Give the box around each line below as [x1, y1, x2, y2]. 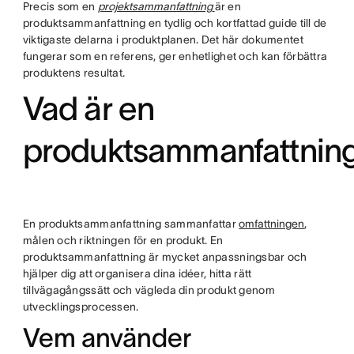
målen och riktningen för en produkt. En [22, 234, 224, 247]
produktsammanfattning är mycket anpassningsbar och [22, 250, 307, 263]
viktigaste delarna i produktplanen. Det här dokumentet [22, 33, 303, 46]
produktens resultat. [22, 66, 126, 79]
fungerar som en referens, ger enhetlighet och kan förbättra [22, 50, 328, 62]
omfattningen [239, 217, 305, 230]
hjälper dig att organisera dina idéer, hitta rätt [22, 267, 252, 280]
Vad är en [22, 90, 155, 126]
